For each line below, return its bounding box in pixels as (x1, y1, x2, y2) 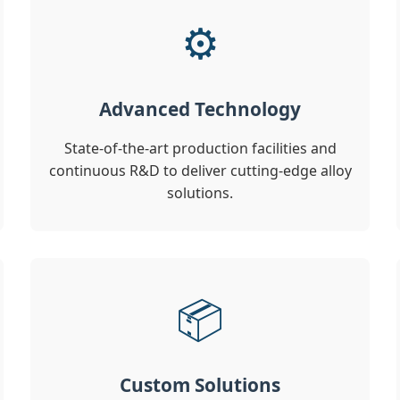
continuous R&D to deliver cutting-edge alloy (48, 161, 352, 181)
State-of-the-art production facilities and (63, 138, 337, 159)
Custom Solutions (120, 372, 280, 398)
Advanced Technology (99, 96, 301, 122)
